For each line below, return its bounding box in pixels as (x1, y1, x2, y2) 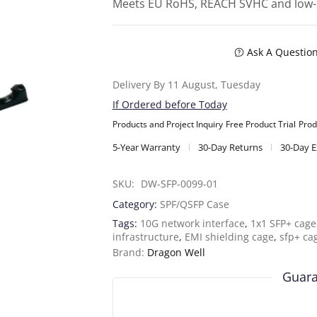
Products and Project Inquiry (112, 118, 223, 131)
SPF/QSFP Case (159, 197, 229, 212)
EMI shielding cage (184, 230, 274, 244)
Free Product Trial (225, 118, 296, 131)
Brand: (112, 246, 147, 260)
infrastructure (112, 230, 179, 244)
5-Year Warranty (112, 141, 180, 154)
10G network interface (139, 217, 245, 231)
